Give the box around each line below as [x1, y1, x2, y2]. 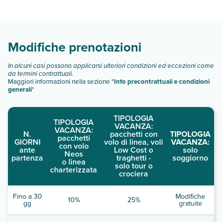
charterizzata [50, 164, 97, 175]
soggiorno [172, 152, 208, 164]
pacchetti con [110, 128, 158, 140]
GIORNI [14, 136, 41, 148]
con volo [58, 140, 89, 152]
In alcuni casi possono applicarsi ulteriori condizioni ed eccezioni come [8, 60, 214, 70]
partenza [11, 152, 43, 164]
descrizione [16, 23, 55, 33]
